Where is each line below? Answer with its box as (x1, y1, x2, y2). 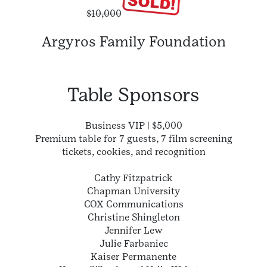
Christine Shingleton (87, 211, 180, 223)
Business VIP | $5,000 (85, 119, 182, 131)
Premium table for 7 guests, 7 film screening (35, 132, 232, 144)
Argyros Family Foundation (41, 32, 226, 50)
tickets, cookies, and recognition (61, 145, 206, 157)
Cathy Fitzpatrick (94, 172, 173, 184)
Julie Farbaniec (99, 237, 168, 249)
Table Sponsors (67, 83, 200, 105)
